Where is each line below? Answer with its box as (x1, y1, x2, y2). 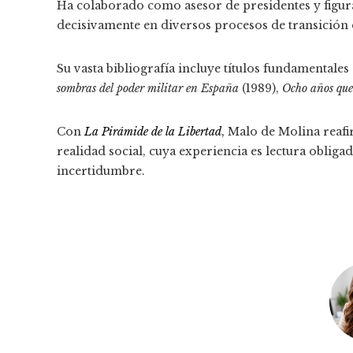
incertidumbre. (57, 163, 145, 178)
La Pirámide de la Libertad (84, 124, 221, 139)
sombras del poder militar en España (57, 80, 239, 95)
